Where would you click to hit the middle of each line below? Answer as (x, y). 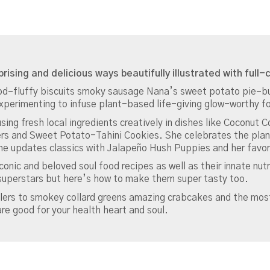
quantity (94, 161)
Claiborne (96, 123)
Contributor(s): (109, 110)
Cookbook (98, 98)
